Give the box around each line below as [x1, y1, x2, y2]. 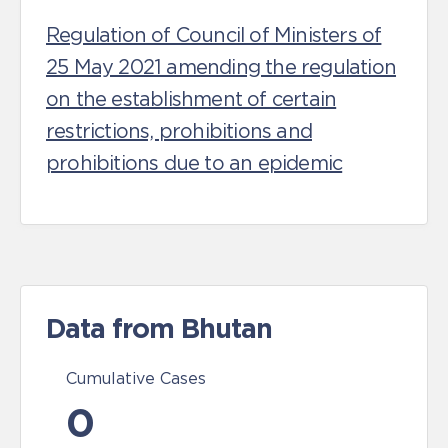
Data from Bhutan [46, 313, 272, 343]
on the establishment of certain [46, 88, 337, 110]
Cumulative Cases [66, 369, 206, 387]
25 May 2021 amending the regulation [46, 56, 397, 78]
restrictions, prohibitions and [46, 120, 312, 142]
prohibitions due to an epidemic [46, 152, 343, 174]
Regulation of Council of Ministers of [46, 24, 382, 46]
